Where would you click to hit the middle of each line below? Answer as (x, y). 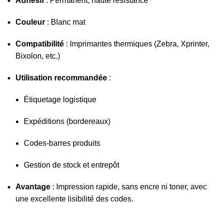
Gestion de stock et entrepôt (71, 165)
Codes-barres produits (62, 143)
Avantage (33, 187)
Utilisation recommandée (61, 78)
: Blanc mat (65, 22)
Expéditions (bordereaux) (67, 122)
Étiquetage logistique (60, 100)
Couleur (30, 22)
